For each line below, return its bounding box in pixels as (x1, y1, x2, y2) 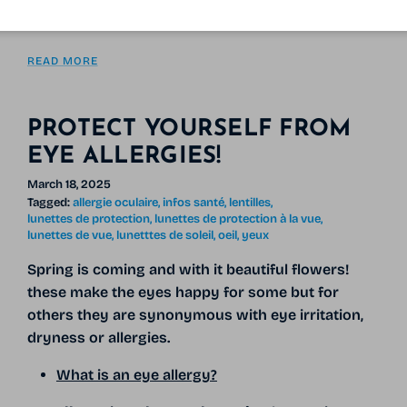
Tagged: (26, 194, 70, 210)
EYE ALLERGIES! (26, 145, 222, 169)
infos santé (162, 194, 224, 210)
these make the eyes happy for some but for (26, 283, 339, 301)
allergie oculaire (72, 194, 158, 210)
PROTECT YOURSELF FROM (26, 118, 352, 142)
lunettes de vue (26, 227, 112, 243)
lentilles (228, 194, 271, 210)
